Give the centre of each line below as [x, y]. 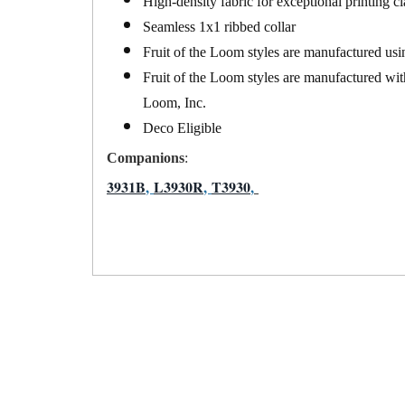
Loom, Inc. [174, 102]
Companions [146, 157]
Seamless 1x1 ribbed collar [219, 26]
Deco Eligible [182, 127]
